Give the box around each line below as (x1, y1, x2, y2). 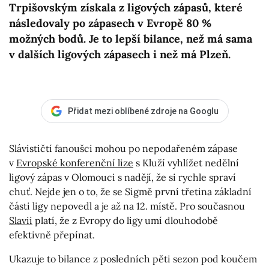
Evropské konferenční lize (16, 157, 133, 169)
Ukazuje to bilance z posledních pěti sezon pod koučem (9, 253, 257, 265)
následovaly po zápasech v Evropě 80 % (9, 16, 211, 31)
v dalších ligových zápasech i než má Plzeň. (9, 47, 231, 62)
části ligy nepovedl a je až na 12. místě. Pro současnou (9, 200, 245, 213)
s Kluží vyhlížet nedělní (133, 157, 239, 169)
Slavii (9, 214, 32, 227)
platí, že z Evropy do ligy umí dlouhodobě (32, 214, 218, 227)
